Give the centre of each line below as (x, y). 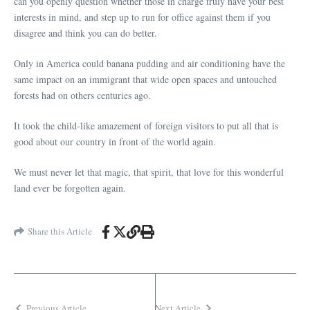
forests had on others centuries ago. (82, 95)
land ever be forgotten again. (70, 188)
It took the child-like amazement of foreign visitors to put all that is (146, 125)
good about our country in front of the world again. (115, 141)
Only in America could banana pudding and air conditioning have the (149, 63)
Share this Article (60, 231)
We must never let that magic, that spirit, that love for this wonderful (149, 172)
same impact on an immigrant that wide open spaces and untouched (145, 79)
